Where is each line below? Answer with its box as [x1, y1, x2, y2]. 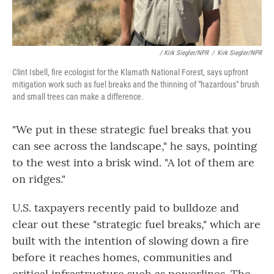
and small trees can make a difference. [12, 92, 144, 102]
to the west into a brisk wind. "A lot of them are [12, 155, 254, 169]
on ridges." [12, 172, 65, 186]
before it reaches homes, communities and [12, 250, 232, 264]
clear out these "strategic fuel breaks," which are [12, 217, 261, 231]
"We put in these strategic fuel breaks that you [12, 122, 251, 136]
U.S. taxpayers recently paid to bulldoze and [12, 201, 239, 215]
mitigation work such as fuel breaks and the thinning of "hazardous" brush [12, 80, 259, 89]
